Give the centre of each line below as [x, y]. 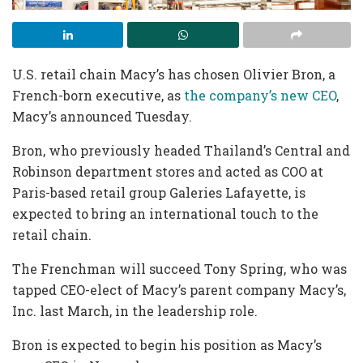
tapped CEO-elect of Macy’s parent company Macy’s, [179, 289]
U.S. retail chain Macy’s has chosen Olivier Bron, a [174, 74]
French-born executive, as [98, 95]
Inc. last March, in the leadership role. [135, 310]
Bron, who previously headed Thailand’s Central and [181, 150]
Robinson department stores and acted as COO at [168, 171]
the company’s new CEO [260, 95]
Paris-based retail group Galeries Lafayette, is [159, 192]
